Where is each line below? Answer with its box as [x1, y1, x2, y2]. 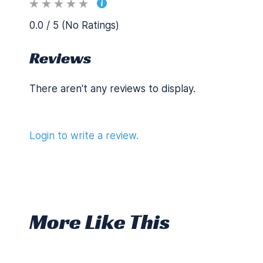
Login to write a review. [29, 130, 139, 141]
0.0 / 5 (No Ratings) [29, 19, 119, 31]
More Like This [29, 208, 170, 235]
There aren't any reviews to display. [29, 83, 195, 95]
